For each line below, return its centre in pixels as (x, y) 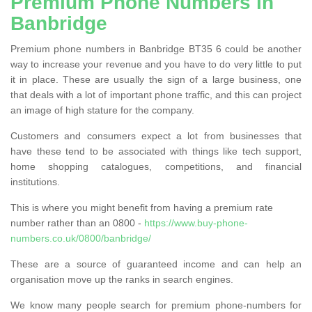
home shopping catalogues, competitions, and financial (156, 166)
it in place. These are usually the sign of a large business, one (156, 79)
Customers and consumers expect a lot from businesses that (156, 135)
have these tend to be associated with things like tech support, (156, 151)
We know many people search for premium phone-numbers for (156, 305)
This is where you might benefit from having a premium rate (142, 207)
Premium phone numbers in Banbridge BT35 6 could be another (156, 48)
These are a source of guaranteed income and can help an (156, 264)
